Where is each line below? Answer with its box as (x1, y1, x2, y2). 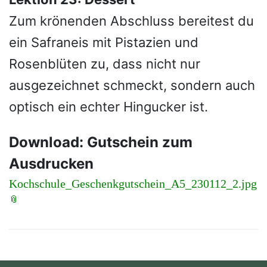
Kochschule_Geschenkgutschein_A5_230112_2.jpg (9, 177, 257, 190)
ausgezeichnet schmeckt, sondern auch (9, 77, 255, 93)
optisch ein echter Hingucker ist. (9, 99, 208, 114)
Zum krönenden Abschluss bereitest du (9, 13, 254, 29)
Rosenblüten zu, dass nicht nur (9, 56, 200, 72)
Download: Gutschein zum (9, 133, 193, 151)
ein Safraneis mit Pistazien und (9, 35, 198, 50)
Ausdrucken (9, 155, 94, 172)
